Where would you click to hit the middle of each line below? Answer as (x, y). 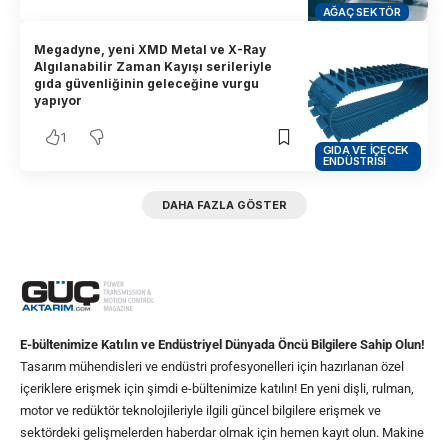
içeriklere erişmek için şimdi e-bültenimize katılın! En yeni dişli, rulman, (217, 389)
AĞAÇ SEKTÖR (361, 11)
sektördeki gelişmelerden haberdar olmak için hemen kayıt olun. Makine (222, 433)
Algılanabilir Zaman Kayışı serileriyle (153, 67)
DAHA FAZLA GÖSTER (224, 204)
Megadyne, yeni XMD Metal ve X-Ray (150, 50)
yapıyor (58, 101)
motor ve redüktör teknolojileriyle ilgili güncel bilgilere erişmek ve (200, 411)
